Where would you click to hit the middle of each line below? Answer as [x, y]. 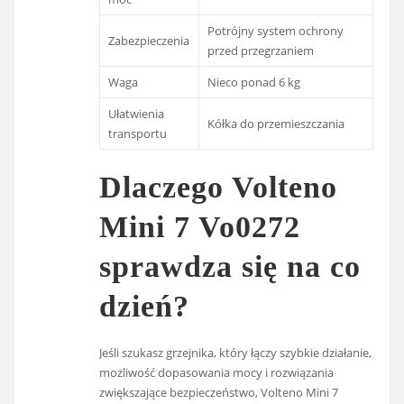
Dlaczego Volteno [219, 187]
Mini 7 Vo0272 [200, 226]
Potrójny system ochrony [276, 31]
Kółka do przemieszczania [276, 124]
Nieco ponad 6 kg [254, 83]
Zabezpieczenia [149, 41]
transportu [138, 134]
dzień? [145, 306]
